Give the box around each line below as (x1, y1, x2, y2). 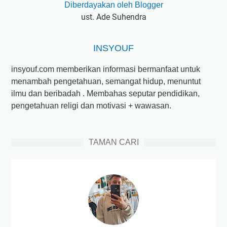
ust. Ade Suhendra (81, 12, 146, 22)
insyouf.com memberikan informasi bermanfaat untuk (11, 65, 200, 74)
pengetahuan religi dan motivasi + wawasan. (11, 101, 171, 110)
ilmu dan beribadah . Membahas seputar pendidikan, (11, 89, 200, 98)
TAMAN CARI (88, 138, 139, 147)
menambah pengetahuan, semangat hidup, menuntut (11, 77, 201, 86)
